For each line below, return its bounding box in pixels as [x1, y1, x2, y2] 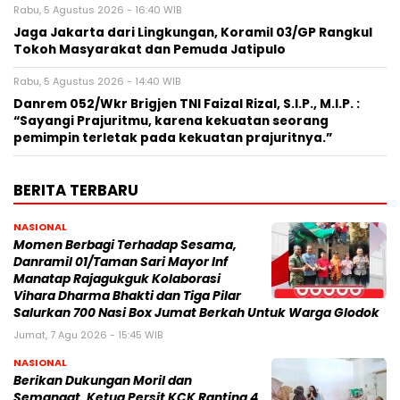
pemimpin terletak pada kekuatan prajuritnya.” [13, 129, 332, 146]
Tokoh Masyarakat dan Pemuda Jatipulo [13, 40, 286, 58]
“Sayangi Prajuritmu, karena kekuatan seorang [13, 112, 329, 129]
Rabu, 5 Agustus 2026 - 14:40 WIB [13, 73, 180, 88]
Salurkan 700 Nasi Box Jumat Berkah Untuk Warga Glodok [13, 304, 379, 321]
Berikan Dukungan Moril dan [13, 371, 192, 389]
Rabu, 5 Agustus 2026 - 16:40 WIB [13, 2, 181, 17]
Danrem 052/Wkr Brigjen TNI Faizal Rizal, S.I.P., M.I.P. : [13, 95, 360, 112]
